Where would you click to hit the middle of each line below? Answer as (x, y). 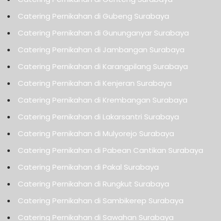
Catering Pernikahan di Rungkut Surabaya (93, 184)
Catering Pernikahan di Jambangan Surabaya (101, 49)
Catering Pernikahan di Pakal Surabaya (88, 167)
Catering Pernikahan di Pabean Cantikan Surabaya (110, 150)
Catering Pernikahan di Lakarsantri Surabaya (98, 116)
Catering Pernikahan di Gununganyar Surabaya (103, 33)
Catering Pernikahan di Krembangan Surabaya (103, 100)
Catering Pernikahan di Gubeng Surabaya (93, 16)
